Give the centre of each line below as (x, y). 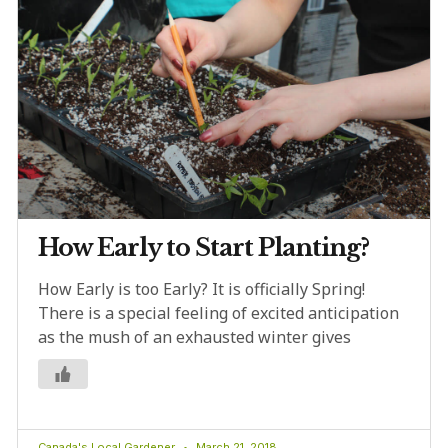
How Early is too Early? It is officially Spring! (201, 289)
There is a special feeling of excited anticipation (218, 313)
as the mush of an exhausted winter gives (194, 337)
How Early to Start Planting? (203, 248)
